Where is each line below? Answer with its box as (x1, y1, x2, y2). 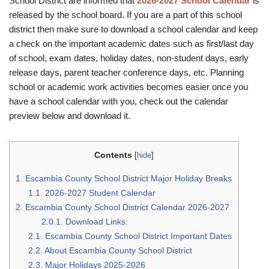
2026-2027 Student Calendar (43, 188, 156, 198)
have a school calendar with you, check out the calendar (9, 96, 228, 107)
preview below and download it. (9, 110, 130, 121)
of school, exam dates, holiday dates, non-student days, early (9, 53, 249, 64)
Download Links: (62, 217, 128, 227)
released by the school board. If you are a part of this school (9, 10, 242, 20)
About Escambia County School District (43, 246, 193, 256)
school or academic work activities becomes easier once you (9, 82, 248, 92)
